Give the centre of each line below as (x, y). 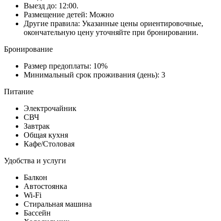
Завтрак (37, 126)
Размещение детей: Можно (69, 15)
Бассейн (37, 213)
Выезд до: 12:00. (51, 6)
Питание (19, 92)
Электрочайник (50, 109)
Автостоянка (45, 186)
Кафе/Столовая (49, 144)
